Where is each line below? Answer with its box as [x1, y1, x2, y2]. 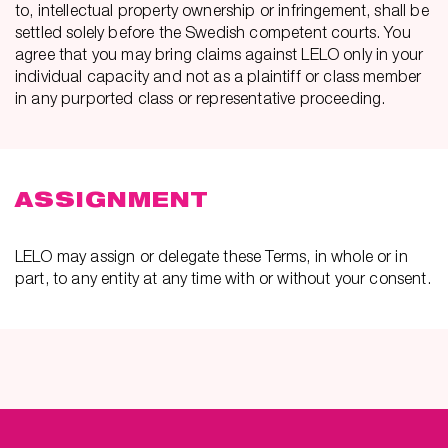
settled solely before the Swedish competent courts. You [15, 23, 411, 41]
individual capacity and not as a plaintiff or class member [15, 67, 422, 85]
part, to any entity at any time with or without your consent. [15, 269, 431, 287]
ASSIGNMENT [15, 187, 208, 212]
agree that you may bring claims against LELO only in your [15, 45, 424, 63]
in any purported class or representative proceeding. [15, 89, 386, 107]
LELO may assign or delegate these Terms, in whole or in [15, 247, 408, 265]
